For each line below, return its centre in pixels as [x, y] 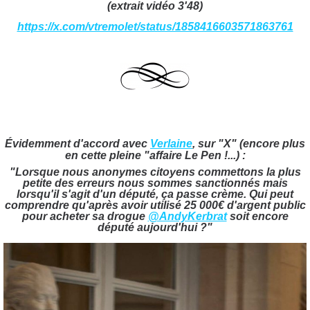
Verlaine [171, 143]
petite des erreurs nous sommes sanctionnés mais [155, 183]
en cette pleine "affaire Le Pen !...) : [155, 155]
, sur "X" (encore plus [249, 143]
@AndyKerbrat [187, 216]
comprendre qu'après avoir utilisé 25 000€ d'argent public [155, 205]
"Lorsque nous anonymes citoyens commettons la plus [155, 172]
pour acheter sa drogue [85, 216]
